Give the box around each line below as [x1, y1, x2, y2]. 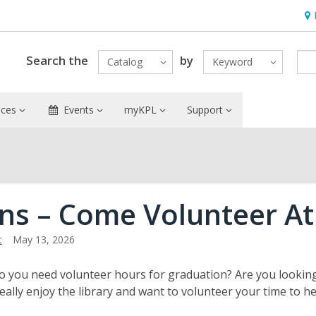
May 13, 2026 [13, 233, 75, 246]
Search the [25, 51, 88, 68]
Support [186, 103, 223, 116]
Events [63, 103, 94, 116]
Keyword [212, 55, 253, 68]
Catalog [107, 55, 142, 68]
